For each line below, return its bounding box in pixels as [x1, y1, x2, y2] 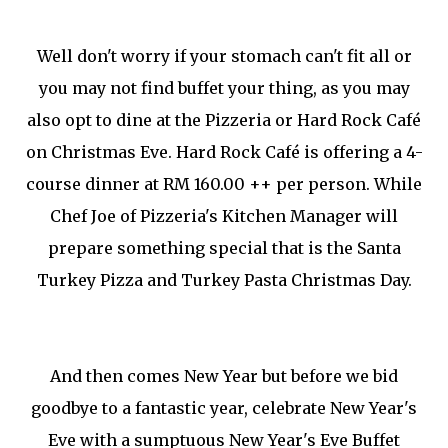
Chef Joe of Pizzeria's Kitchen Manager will [50, 206, 398, 227]
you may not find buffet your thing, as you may [38, 78, 410, 99]
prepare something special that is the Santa [47, 238, 401, 259]
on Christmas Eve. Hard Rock [25, 142, 265, 163]
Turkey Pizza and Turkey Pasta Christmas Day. [36, 270, 412, 291]
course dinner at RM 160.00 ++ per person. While [26, 174, 422, 195]
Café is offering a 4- [264, 142, 423, 163]
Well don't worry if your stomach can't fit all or [36, 46, 412, 67]
